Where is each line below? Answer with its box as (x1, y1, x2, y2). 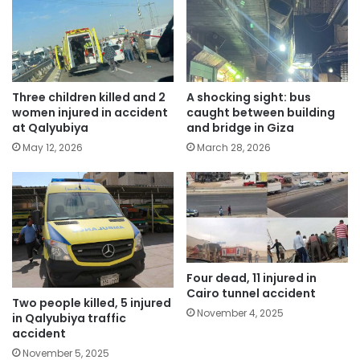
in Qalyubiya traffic (12, 310, 126, 327)
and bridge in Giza (186, 119, 294, 136)
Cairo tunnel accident (186, 285, 316, 302)
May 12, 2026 (22, 140, 83, 154)
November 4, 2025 (197, 306, 284, 321)
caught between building (186, 104, 335, 121)
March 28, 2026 (197, 140, 271, 154)
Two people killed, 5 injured (12, 295, 171, 312)
